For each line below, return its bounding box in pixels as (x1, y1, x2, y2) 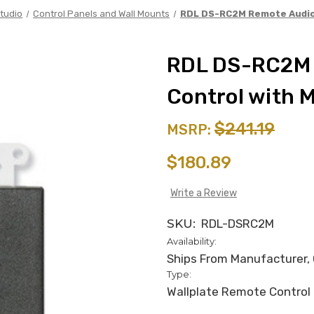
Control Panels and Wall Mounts (33, 8, 170, 19)
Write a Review (170, 186, 237, 199)
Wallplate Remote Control (167, 284, 310, 299)
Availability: (167, 235, 217, 247)
